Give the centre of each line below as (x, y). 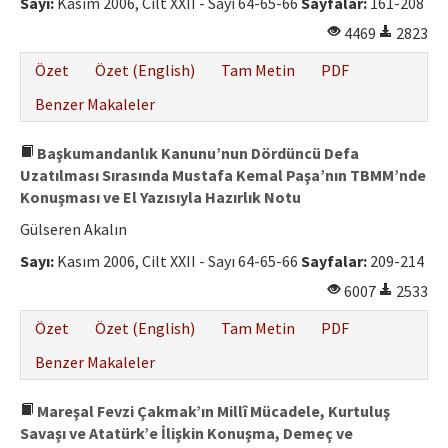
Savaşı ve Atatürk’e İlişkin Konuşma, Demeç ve (186, 433)
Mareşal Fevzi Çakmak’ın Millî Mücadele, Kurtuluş (212, 411)
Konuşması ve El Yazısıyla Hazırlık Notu (160, 197)
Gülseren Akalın (73, 229)
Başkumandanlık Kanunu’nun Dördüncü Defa (196, 153)
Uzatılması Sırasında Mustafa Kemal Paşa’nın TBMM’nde (223, 175)
